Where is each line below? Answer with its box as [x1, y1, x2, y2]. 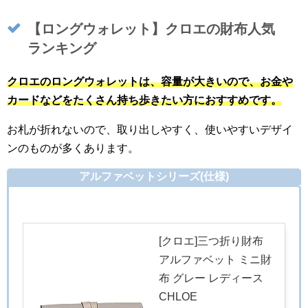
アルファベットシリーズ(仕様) [79, 170, 229, 183]
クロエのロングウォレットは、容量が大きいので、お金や [7, 76, 293, 88]
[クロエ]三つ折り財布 [159, 235, 263, 247]
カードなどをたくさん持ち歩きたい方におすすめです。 [7, 94, 282, 107]
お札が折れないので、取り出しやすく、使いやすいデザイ [7, 124, 293, 136]
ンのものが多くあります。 [7, 142, 139, 155]
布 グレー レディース [159, 272, 263, 285]
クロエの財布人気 [165, 21, 275, 37]
